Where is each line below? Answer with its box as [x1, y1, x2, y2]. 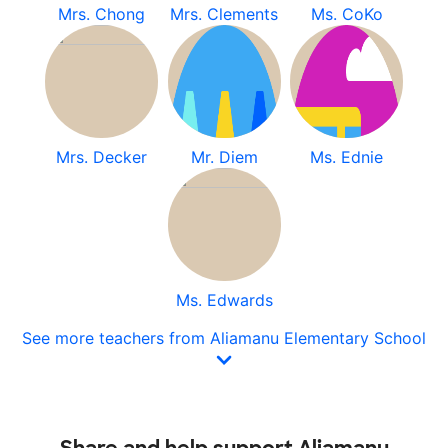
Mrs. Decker [55, 147, 147, 167]
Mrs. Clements [170, 4, 278, 24]
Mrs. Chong [57, 4, 145, 24]
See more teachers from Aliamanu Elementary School [22, 328, 426, 348]
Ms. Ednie [310, 147, 384, 167]
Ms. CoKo [310, 4, 383, 24]
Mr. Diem [190, 147, 258, 167]
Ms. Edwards [175, 290, 273, 310]
